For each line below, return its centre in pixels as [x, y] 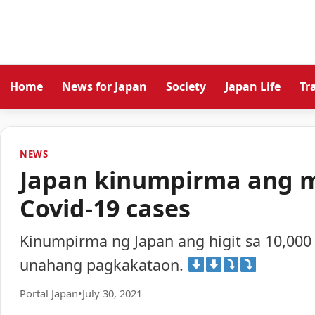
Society [186, 86]
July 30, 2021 [112, 293]
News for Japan [104, 86]
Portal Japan [49, 293]
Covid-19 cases [105, 208]
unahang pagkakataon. [103, 264]
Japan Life [253, 86]
